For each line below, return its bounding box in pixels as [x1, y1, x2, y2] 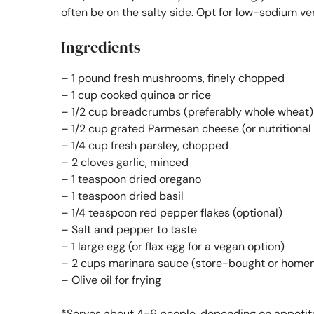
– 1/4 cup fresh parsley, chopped [61, 137, 228, 153]
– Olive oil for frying [61, 272, 161, 287]
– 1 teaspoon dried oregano [61, 171, 201, 186]
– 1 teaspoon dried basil [61, 188, 184, 203]
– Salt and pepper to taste [61, 221, 197, 237]
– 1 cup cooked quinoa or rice [61, 87, 211, 102]
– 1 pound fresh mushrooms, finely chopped [61, 70, 285, 86]
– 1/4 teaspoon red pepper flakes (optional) [61, 205, 282, 220]
